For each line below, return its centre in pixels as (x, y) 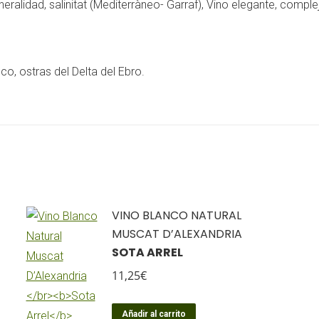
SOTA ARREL (147, 252)
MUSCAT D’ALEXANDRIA (177, 234)
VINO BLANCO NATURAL (176, 215)
